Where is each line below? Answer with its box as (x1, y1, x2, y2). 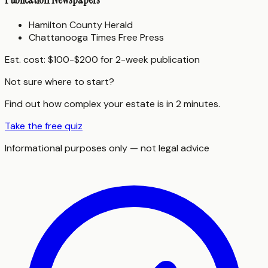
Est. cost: (5, 53, 48, 66)
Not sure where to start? (5, 75, 114, 89)
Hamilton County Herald (29, 19, 133, 32)
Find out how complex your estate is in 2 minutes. (5, 98, 220, 111)
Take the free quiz (5, 120, 83, 133)
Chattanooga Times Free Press (29, 31, 164, 44)
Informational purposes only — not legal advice (5, 142, 209, 155)
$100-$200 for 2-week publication (48, 53, 200, 66)
